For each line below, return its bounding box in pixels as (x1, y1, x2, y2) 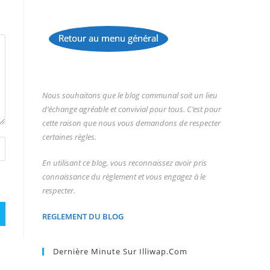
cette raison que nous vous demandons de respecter (42, 118, 221, 128)
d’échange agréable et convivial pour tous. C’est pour (42, 104, 221, 115)
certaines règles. (42, 131, 96, 142)
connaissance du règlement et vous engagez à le (42, 171, 206, 182)
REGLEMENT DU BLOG (42, 211, 124, 222)
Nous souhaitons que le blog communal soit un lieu (42, 90, 218, 101)
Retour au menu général (58, 32, 159, 44)
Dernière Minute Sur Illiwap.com (53, 246, 187, 257)
